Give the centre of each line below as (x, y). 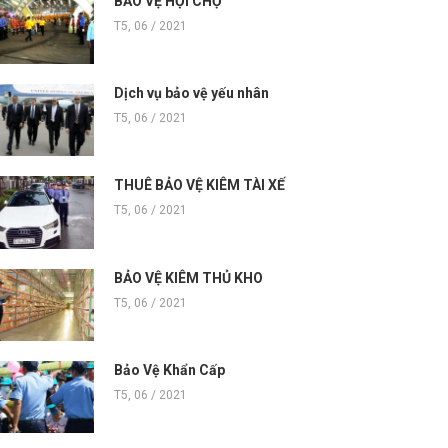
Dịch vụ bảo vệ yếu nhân (191, 93)
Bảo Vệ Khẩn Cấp (169, 369)
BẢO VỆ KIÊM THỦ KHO (190, 277)
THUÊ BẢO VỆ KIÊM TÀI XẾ (199, 185)
